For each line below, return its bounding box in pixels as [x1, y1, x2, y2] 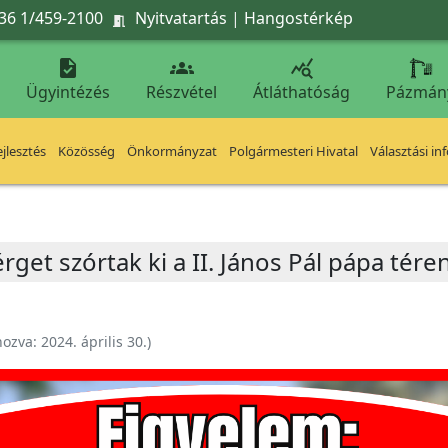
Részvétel [146, 81, 217, 103]
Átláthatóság [253, 81, 350, 103]
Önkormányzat [127, 142, 217, 160]
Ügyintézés [26, 81, 110, 103]
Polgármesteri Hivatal [229, 142, 358, 160]
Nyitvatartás [135, 6, 227, 29]
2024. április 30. [41, 332, 147, 351]
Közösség [58, 142, 115, 160]
